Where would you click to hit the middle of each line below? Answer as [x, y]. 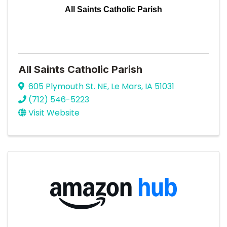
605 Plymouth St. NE [68, 86]
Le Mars [126, 86]
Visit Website [54, 112]
